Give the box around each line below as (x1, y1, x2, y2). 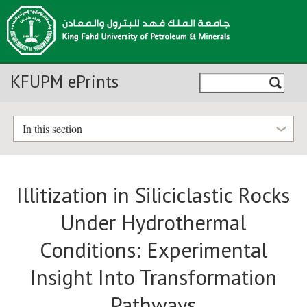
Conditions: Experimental (39, 236, 267, 265)
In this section (22, 121, 82, 136)
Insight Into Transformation (29, 264, 277, 292)
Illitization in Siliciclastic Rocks (16, 182, 291, 210)
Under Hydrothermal (60, 209, 247, 237)
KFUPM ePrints (10, 71, 119, 93)
